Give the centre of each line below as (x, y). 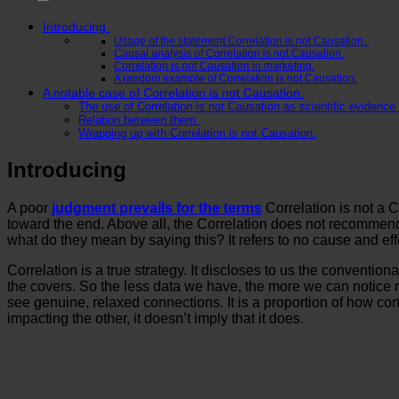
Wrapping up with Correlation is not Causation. (197, 134)
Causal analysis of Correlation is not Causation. (229, 53)
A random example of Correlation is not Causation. (236, 78)
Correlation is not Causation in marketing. (214, 66)
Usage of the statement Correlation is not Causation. (241, 41)
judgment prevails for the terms (157, 208)
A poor (29, 208)
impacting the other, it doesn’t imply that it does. (157, 319)
